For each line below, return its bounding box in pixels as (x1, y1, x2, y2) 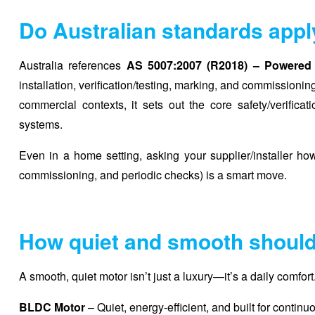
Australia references (19, 56, 127, 73)
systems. (19, 115, 63, 132)
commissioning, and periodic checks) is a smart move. (19, 166, 287, 183)
